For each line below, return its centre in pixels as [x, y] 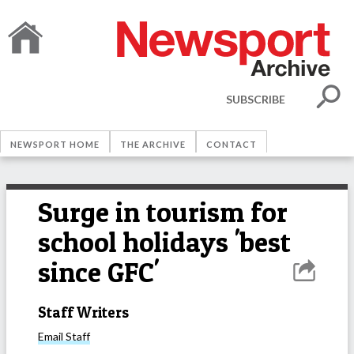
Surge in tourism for [163, 212]
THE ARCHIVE [153, 144]
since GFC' [98, 272]
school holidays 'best [164, 242]
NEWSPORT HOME [55, 144]
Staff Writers [83, 312]
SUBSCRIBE [256, 99]
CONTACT [232, 144]
